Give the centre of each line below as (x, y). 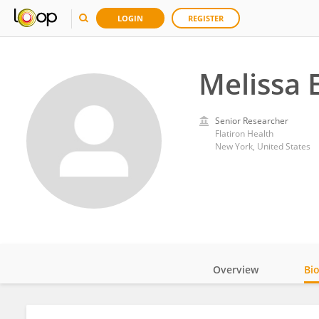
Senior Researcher (251, 121)
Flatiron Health (244, 134)
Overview (236, 270)
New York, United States (262, 146)
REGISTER (206, 18)
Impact (251, 309)
